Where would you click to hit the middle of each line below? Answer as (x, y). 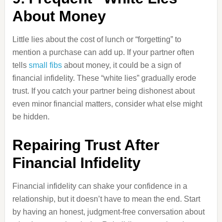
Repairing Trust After (86, 145)
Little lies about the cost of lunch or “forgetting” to (97, 39)
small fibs (45, 65)
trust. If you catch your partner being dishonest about (103, 91)
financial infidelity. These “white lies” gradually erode (104, 78)
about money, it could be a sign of (121, 65)
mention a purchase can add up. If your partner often (103, 52)
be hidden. (31, 117)
